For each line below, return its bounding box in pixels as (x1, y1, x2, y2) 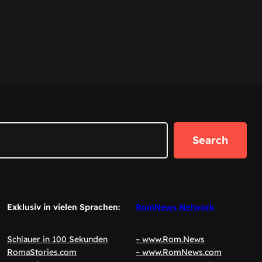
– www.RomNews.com (136, 247, 222, 257)
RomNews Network (136, 202, 215, 213)
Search (192, 133, 228, 147)
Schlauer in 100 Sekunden (7, 234, 108, 244)
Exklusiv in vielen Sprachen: (7, 202, 120, 213)
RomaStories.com (7, 247, 77, 257)
